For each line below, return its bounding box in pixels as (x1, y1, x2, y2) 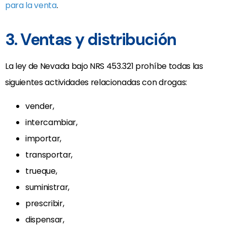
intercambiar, (25, 116, 78, 128)
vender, (25, 100, 54, 112)
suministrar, (25, 181, 70, 193)
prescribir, (25, 197, 64, 209)
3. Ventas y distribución (5, 29, 176, 51)
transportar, (25, 148, 73, 161)
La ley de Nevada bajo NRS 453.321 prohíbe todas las (5, 60, 203, 72)
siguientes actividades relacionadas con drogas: (5, 77, 187, 89)
